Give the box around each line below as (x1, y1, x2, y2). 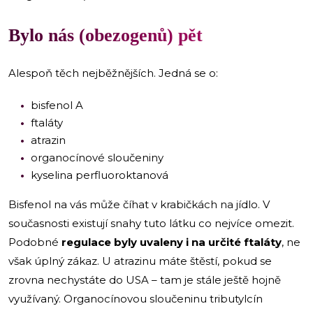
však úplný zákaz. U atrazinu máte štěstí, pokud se (8, 254, 272, 268)
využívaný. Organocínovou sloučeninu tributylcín (8, 291, 263, 305)
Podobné (8, 235, 61, 249)
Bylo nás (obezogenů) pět (8, 24, 203, 45)
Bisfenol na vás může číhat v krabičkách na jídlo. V (8, 197, 270, 211)
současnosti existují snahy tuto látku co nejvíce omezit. (8, 216, 294, 230)
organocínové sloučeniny (31, 150, 163, 164)
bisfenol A (31, 98, 83, 112)
